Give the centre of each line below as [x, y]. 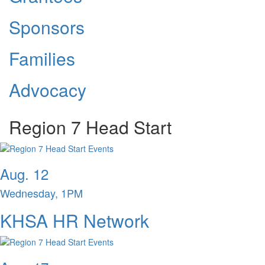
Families [42, 59]
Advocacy [48, 90]
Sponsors [47, 27]
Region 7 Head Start [90, 127]
